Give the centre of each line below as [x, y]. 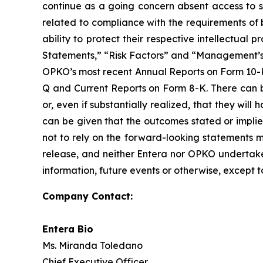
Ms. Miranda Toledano [92, 245]
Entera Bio [68, 229]
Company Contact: [87, 196]
